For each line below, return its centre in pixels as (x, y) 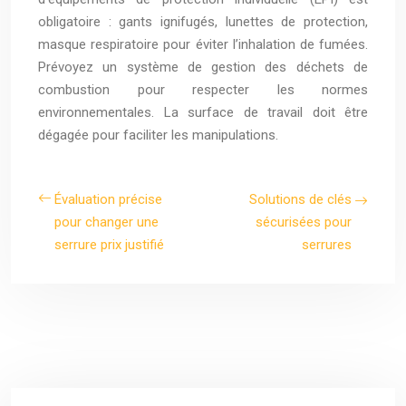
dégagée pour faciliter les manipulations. (158, 135)
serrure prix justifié (109, 244)
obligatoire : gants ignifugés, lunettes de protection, (203, 21)
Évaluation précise (108, 199)
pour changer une (106, 222)
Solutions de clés (300, 199)
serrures (327, 244)
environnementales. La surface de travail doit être (203, 112)
